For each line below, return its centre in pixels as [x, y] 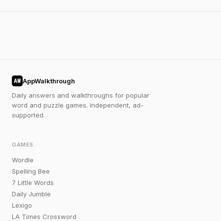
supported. [28, 115]
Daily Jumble [31, 194]
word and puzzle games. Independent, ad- [78, 105]
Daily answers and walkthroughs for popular [81, 95]
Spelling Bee [31, 171]
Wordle [23, 160]
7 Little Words [33, 183]
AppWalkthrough [49, 81]
